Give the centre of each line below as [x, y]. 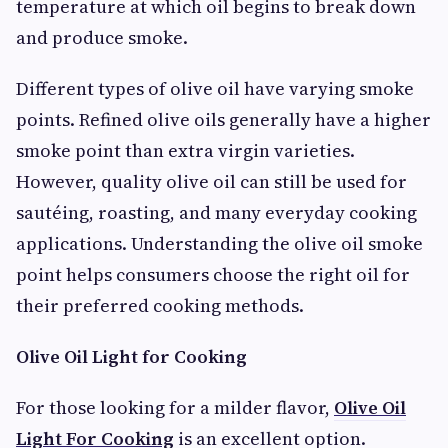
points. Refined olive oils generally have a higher [223, 119]
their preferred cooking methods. [160, 305]
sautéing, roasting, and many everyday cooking [216, 212]
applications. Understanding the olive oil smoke [219, 243]
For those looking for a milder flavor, [175, 407]
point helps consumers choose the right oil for [213, 274]
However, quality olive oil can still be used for [211, 181]
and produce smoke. [102, 37]
